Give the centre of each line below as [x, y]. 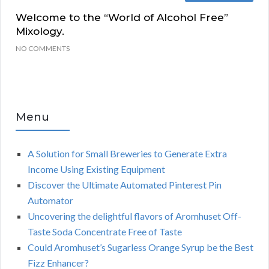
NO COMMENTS [43, 49]
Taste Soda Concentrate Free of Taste [105, 232]
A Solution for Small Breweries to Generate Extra [127, 154]
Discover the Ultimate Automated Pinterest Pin [125, 185]
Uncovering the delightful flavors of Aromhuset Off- [134, 216]
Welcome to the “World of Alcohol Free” [122, 18]
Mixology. [40, 32]
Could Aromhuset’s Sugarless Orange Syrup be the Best [141, 247]
